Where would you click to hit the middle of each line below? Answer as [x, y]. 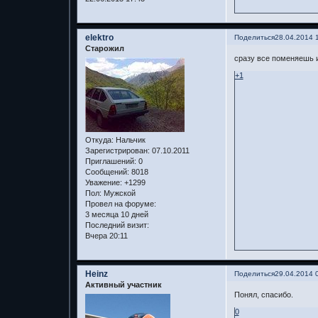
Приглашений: [110, 161]
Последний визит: [117, 225]
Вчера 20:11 [106, 235]
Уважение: [103, 182]
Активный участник [123, 285]
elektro [99, 38]
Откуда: [99, 139]
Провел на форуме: [120, 203]
